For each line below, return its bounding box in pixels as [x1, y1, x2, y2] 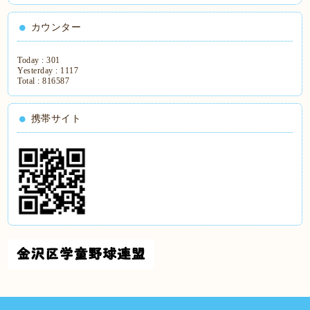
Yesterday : [17, 65, 61, 75]
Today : [17, 55, 47, 65]
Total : [17, 75, 43, 86]
